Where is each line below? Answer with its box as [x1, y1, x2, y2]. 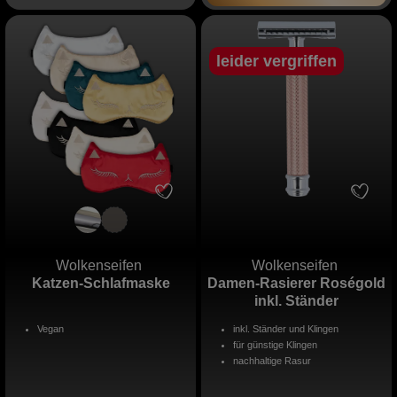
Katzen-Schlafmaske [31, 276, 170, 292]
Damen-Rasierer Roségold [207, 276, 385, 292]
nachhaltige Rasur [233, 355, 311, 367]
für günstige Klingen [233, 339, 317, 351]
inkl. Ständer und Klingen [233, 323, 339, 335]
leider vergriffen [216, 52, 337, 71]
